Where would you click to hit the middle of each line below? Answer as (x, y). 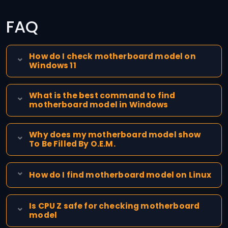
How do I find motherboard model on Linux (120, 175)
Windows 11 (53, 65)
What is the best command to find (102, 95)
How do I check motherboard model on (112, 56)
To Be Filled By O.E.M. (72, 144)
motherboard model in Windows (99, 104)
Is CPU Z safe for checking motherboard (115, 206)
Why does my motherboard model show (115, 135)
